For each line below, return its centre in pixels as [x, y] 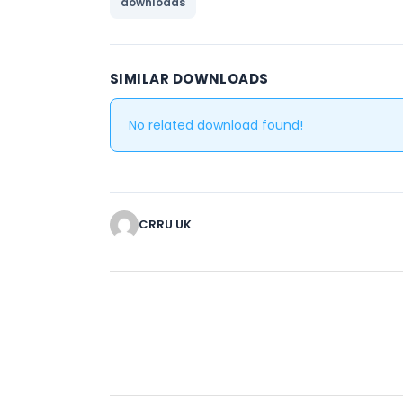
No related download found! [216, 125]
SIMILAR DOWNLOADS [189, 78]
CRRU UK [165, 224]
